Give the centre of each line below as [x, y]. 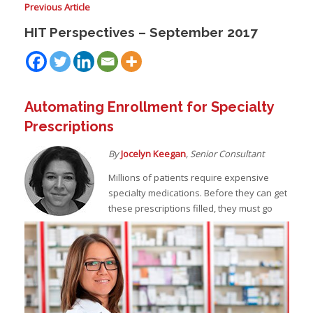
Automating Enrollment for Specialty [149, 107]
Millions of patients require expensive [188, 177]
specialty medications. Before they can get [197, 193]
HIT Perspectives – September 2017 [141, 32]
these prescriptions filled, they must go [190, 208]
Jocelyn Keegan [153, 154]
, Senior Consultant [225, 154]
